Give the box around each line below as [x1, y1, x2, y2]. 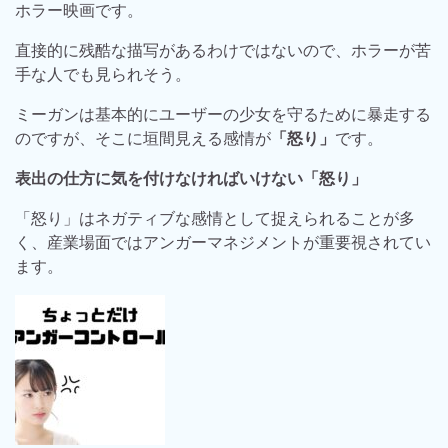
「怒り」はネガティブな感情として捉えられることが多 [15, 208, 415, 228]
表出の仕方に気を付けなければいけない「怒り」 [15, 168, 367, 188]
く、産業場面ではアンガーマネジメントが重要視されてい [15, 232, 431, 252]
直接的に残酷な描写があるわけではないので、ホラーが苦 [15, 40, 431, 60]
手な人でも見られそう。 [15, 64, 191, 84]
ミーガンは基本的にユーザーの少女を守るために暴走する [15, 104, 431, 124]
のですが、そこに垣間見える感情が [15, 128, 271, 148]
